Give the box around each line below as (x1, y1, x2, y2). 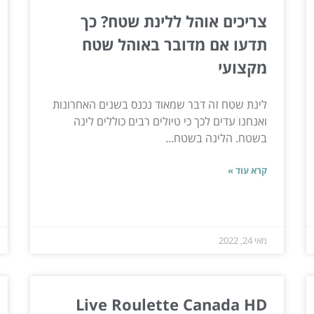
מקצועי (218, 57, 268, 78)
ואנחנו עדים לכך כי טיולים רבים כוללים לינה (74, 114, 268, 130)
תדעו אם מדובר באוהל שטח (82, 34, 268, 55)
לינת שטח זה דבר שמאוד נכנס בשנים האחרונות (53, 97, 268, 113)
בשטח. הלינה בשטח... (165, 130, 268, 146)
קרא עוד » (228, 164, 268, 177)
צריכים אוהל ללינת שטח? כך (81, 11, 268, 32)
